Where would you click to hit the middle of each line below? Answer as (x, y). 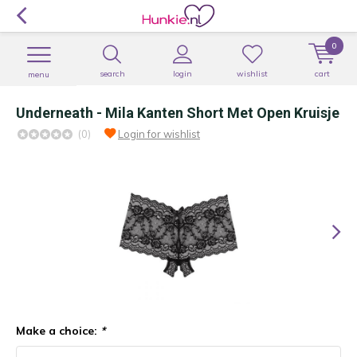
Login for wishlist (159, 134)
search (112, 74)
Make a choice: (58, 331)
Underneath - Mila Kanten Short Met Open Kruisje (178, 113)
